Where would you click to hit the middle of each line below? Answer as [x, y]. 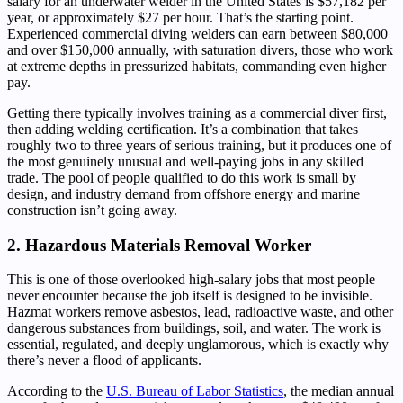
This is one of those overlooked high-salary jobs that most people [191, 280]
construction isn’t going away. [92, 210]
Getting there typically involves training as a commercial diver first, [197, 112]
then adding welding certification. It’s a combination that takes [183, 129]
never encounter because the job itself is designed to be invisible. [190, 296]
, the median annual [339, 391]
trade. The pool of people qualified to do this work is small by [182, 177]
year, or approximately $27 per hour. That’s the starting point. [180, 17]
